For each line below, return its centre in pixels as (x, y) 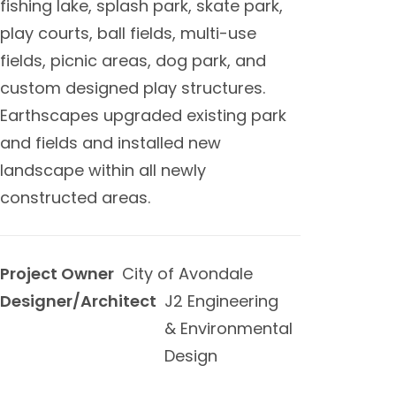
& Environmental (228, 328)
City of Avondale (187, 274)
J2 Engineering (221, 301)
